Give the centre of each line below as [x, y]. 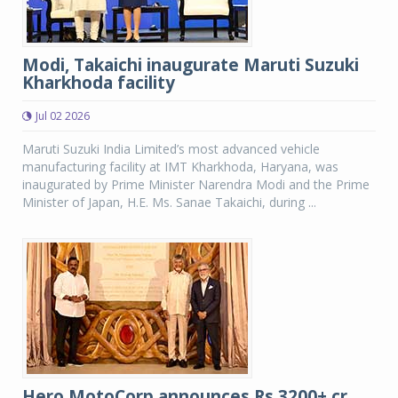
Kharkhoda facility [99, 83]
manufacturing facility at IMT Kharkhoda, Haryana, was [180, 167]
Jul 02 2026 [63, 116]
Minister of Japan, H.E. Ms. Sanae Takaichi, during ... [169, 202]
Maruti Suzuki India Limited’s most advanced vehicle [171, 149]
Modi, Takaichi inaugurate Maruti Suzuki [191, 65]
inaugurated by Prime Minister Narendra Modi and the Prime [196, 184]
